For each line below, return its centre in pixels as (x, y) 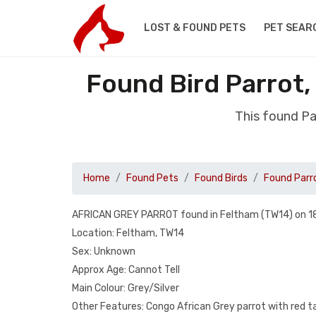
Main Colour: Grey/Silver (126, 288)
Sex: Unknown (104, 251)
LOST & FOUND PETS (194, 28)
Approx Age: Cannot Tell (126, 270)
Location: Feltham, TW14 (128, 233)
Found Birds (221, 178)
